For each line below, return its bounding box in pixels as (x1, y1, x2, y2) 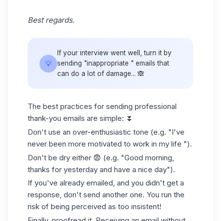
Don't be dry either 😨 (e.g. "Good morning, (28, 152, 174, 162)
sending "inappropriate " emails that (57, 59, 169, 67)
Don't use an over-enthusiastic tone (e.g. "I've (28, 127, 184, 137)
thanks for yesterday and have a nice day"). (28, 164, 175, 174)
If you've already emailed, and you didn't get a (28, 178, 184, 188)
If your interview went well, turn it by (57, 49, 172, 57)
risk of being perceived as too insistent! (28, 202, 161, 212)
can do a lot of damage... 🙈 (57, 70, 145, 77)
